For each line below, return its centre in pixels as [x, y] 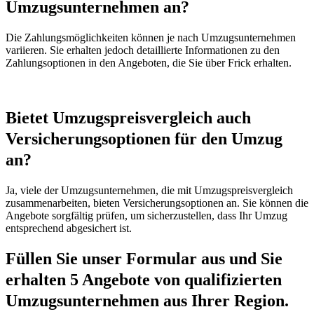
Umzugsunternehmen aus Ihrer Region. [147, 301]
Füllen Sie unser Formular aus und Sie [144, 259]
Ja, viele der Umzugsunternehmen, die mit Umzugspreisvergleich [149, 190]
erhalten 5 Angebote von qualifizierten [144, 280]
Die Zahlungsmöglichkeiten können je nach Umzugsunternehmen [151, 37]
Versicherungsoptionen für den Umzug [144, 138]
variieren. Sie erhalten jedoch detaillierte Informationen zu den [143, 50]
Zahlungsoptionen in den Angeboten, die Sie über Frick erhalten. [149, 62]
